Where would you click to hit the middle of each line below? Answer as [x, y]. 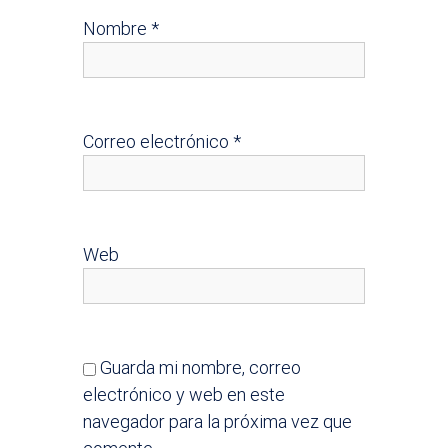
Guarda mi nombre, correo [201, 367]
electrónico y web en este [184, 394]
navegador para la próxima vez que [218, 421]
